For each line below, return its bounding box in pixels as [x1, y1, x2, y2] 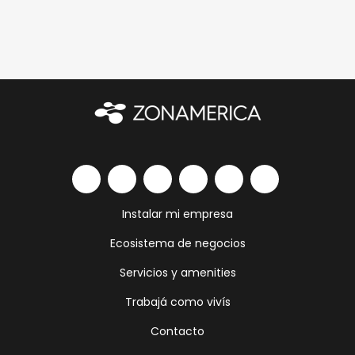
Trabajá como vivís [124, 294, 231, 311]
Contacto [151, 323, 204, 340]
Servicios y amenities [119, 265, 236, 281]
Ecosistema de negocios [109, 235, 246, 252]
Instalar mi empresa [122, 206, 233, 223]
